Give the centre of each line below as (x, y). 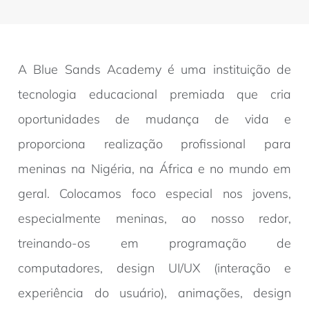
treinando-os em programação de (154, 243)
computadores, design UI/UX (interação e (154, 268)
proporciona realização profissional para (154, 144)
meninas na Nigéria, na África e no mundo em (154, 169)
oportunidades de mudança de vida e (154, 119)
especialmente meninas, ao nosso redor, (154, 219)
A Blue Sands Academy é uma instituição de (154, 70)
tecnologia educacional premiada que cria (154, 94)
